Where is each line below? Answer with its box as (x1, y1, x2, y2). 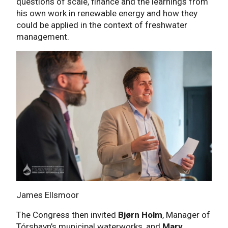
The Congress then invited (16, 210, 118, 220)
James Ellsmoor (16, 190, 79, 201)
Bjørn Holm (118, 210, 162, 220)
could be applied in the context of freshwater (16, 20, 187, 31)
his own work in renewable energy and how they (16, 8, 197, 19)
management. (16, 32, 69, 42)
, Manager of (162, 210, 210, 220)
